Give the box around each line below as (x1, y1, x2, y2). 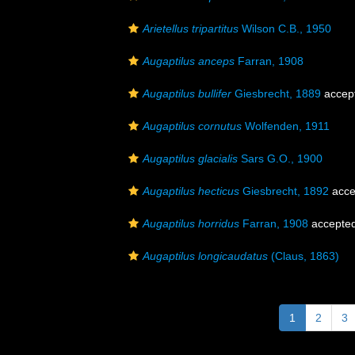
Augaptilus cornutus (143, 120, 242, 132)
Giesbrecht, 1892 (239, 185, 329, 197)
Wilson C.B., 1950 (239, 22, 331, 35)
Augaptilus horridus (143, 217, 239, 230)
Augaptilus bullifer (143, 87, 231, 100)
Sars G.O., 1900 (238, 152, 323, 165)
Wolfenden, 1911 (242, 120, 330, 132)
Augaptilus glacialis (143, 152, 238, 165)
